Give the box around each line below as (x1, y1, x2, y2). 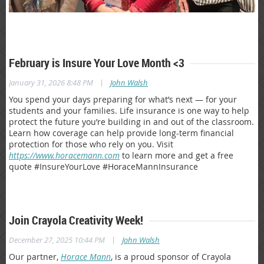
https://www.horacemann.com (9, 149, 120, 161)
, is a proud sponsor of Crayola (111, 250, 231, 262)
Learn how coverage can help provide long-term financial (9, 127, 234, 138)
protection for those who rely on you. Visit (9, 138, 173, 150)
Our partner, (9, 250, 61, 262)
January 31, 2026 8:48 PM (9, 77, 93, 88)
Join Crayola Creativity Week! (9, 212, 143, 228)
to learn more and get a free (120, 149, 233, 161)
